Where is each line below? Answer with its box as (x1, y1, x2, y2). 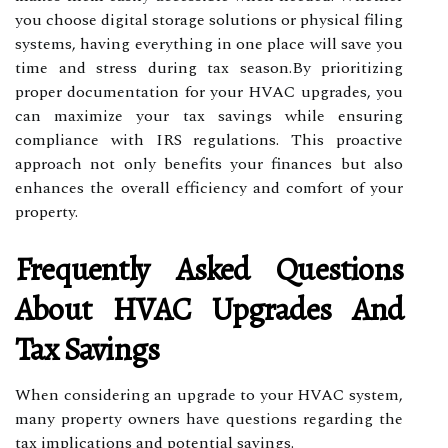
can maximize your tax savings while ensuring (15, 103, 403, 128)
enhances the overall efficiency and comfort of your (15, 175, 403, 200)
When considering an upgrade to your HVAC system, (15, 382, 403, 407)
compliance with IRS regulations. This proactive (15, 127, 403, 152)
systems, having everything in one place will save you (15, 31, 403, 56)
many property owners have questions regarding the (15, 406, 403, 431)
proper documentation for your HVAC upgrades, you (15, 79, 403, 104)
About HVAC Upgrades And (15, 286, 403, 331)
